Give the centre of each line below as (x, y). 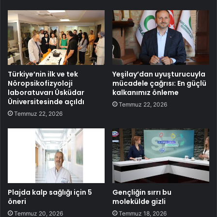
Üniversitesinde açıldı (46, 101)
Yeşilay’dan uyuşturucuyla (159, 74)
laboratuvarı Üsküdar (46, 92)
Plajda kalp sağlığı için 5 (50, 192)
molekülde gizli (139, 201)
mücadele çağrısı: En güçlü (159, 83)
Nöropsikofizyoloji (40, 83)
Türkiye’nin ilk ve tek (43, 74)
